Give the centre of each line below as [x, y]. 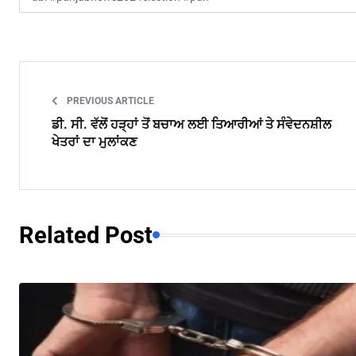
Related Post [86, 235]
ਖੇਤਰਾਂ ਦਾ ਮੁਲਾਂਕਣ [94, 141]
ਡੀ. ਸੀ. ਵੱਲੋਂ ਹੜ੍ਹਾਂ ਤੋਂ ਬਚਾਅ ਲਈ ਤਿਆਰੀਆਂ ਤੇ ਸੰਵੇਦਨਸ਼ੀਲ [192, 124]
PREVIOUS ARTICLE [109, 101]
